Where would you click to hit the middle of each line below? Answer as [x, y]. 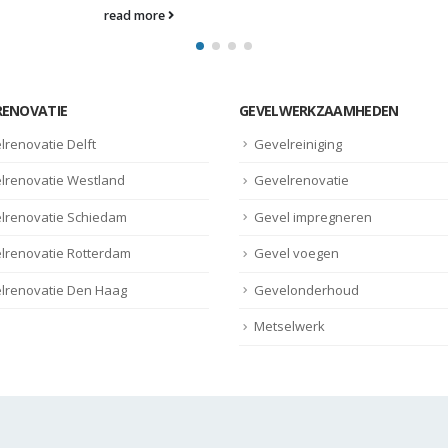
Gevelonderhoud [306, 289]
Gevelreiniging [298, 143]
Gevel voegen [296, 253]
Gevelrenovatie [301, 180]
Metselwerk [289, 326]
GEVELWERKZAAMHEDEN [319, 110]
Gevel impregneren [313, 216]
